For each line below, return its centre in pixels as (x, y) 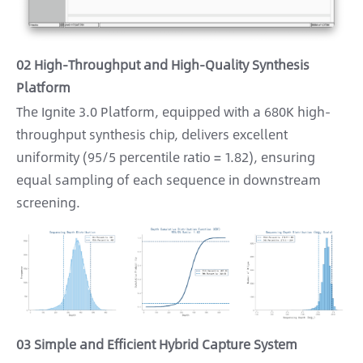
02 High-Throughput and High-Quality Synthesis (163, 64)
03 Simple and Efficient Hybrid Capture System (157, 344)
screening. (48, 202)
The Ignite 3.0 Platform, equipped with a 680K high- (173, 111)
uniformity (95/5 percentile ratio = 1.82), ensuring (166, 156)
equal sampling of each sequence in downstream (169, 179)
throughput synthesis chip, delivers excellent (152, 134)
